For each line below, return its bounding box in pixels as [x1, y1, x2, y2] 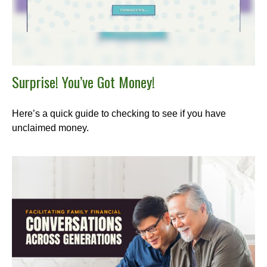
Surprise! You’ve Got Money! [12, 70, 155, 92]
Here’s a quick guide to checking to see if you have [12, 108, 226, 119]
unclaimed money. [12, 122, 89, 133]
